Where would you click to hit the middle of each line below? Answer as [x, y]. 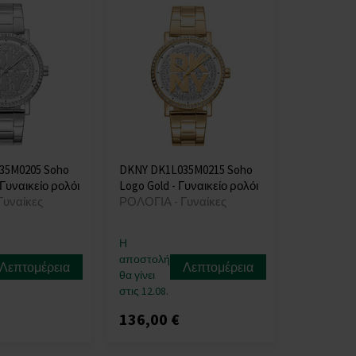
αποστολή [144, 259]
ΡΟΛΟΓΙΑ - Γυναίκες [172, 201]
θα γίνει [137, 275]
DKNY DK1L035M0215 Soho [186, 170]
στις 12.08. [143, 291]
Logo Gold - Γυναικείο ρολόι [188, 186]
